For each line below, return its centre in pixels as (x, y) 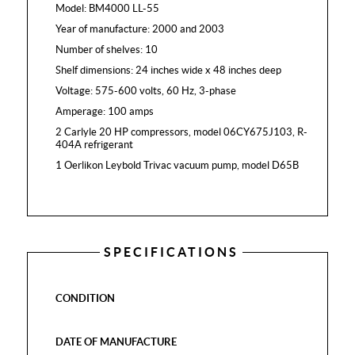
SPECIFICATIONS (171, 252)
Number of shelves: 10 (107, 50)
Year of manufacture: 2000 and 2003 (140, 29)
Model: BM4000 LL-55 (108, 8)
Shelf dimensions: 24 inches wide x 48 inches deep (169, 70)
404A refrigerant (95, 145)
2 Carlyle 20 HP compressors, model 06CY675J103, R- (182, 132)
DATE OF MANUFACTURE (116, 342)
